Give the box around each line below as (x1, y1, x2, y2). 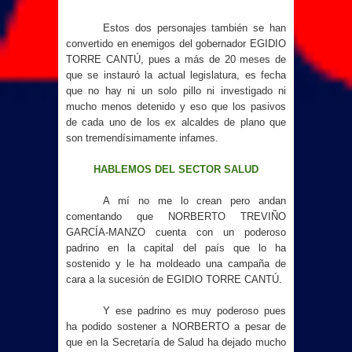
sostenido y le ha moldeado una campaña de (66, 258, 286, 269)
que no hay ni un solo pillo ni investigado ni (66, 85, 286, 97)
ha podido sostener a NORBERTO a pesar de (66, 321, 286, 332)
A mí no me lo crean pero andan (103, 195, 286, 207)
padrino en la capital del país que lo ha (66, 242, 286, 254)
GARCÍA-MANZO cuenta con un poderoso (66, 226, 286, 238)
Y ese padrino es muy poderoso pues (103, 305, 286, 317)
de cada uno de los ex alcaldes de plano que (66, 116, 286, 128)
